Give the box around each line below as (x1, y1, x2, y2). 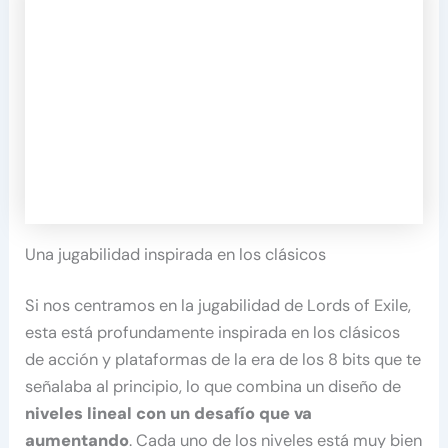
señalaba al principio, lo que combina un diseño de (25, 376, 402, 398)
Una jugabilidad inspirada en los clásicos (25, 243, 327, 265)
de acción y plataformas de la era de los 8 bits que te (25, 349, 422, 371)
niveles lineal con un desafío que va (25, 403, 313, 425)
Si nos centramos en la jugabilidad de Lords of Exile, (25, 295, 412, 317)
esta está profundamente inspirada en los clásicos (25, 322, 401, 344)
